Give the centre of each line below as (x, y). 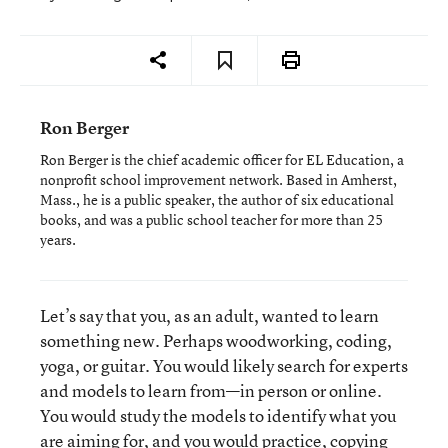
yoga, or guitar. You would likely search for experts (224, 365)
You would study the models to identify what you (218, 415)
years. (58, 239)
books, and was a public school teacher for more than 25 (211, 219)
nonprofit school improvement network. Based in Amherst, (218, 179)
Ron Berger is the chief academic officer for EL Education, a (222, 159)
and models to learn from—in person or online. (211, 390)
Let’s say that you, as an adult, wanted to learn (209, 315)
